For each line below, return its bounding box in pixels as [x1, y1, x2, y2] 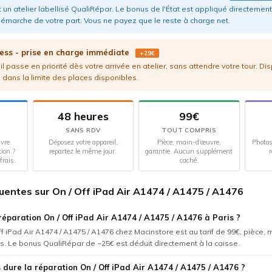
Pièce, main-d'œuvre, [157, 137, 221, 146]
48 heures [57, 109, 109, 123]
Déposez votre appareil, [48, 137, 118, 146]
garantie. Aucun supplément [145, 146, 233, 155]
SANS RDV [66, 126, 101, 134]
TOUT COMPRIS [161, 126, 217, 134]
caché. [179, 155, 199, 165]
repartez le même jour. [49, 146, 117, 155]
